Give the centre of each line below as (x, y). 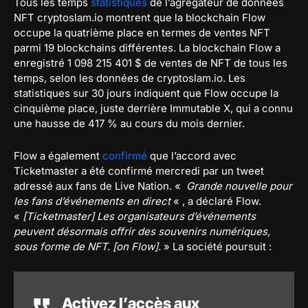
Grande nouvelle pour (238, 186)
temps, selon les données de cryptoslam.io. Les (130, 78)
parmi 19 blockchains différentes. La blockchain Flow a (147, 48)
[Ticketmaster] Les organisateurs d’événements (139, 217)
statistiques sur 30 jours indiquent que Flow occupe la (146, 93)
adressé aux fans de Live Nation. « (99, 186)
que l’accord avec (192, 156)
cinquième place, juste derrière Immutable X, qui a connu (153, 109)
